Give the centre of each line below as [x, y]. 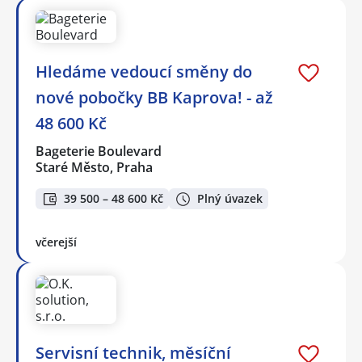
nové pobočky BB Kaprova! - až [154, 97]
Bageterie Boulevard [99, 151]
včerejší [56, 242]
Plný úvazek [230, 199]
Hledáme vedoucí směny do [144, 71]
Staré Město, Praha [94, 167]
